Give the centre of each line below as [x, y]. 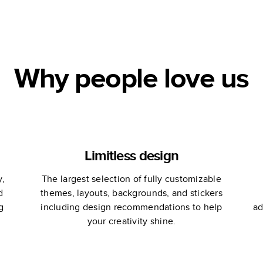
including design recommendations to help [131, 207]
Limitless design [131, 155]
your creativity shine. [131, 221]
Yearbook [79, 12]
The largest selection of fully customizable [131, 179]
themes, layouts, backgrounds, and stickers [131, 193]
